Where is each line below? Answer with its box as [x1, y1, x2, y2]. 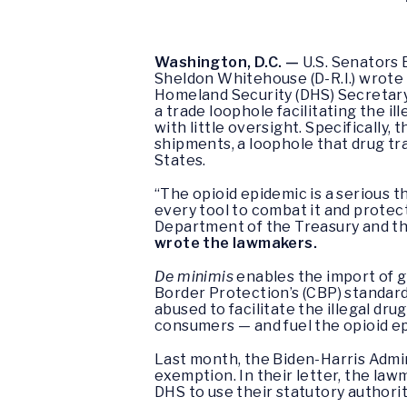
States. [154, 151, 206, 169]
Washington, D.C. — [154, 53, 303, 71]
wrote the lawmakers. [154, 233, 317, 252]
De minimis [154, 267, 233, 285]
